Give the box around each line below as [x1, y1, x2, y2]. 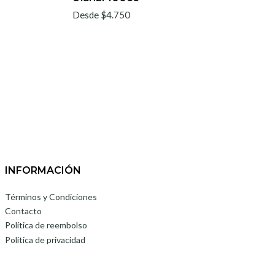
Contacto [5, 206, 42, 217]
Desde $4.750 [72, 9, 130, 21]
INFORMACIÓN [5, 165, 81, 177]
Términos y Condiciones [5, 191, 97, 202]
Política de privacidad [5, 234, 85, 245]
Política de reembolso [5, 220, 87, 231]
